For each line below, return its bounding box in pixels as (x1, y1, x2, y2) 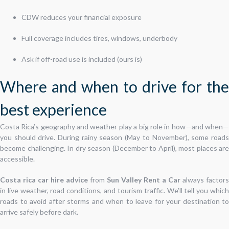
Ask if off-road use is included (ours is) (21, 54, 142, 63)
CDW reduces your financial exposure (21, 12, 142, 21)
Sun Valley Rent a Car (107, 175, 180, 184)
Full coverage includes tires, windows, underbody (21, 33, 177, 42)
